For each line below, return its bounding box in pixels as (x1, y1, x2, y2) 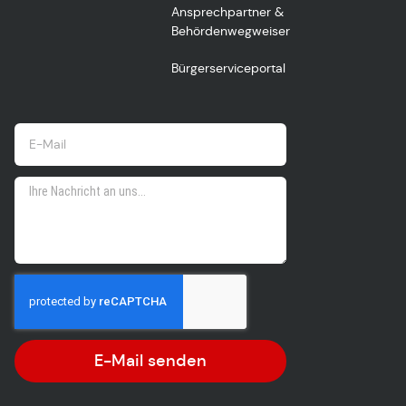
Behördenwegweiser (170, 23, 290, 39)
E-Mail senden (94, 351, 207, 371)
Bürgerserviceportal (170, 60, 285, 76)
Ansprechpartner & (170, 4, 284, 20)
